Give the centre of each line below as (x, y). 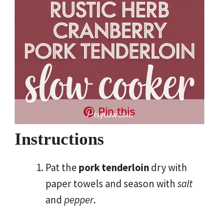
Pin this (117, 112)
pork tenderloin (114, 167)
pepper (79, 199)
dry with (168, 167)
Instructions (59, 139)
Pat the (62, 167)
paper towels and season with (111, 183)
